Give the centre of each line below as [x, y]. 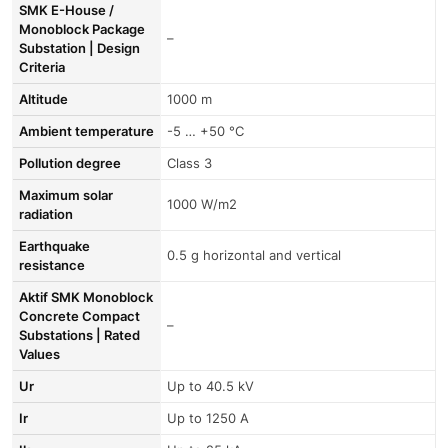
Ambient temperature [91, 131]
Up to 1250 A [208, 418]
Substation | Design [79, 48]
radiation [46, 214]
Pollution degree [74, 163]
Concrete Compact [79, 316]
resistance [52, 265]
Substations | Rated [79, 335]
